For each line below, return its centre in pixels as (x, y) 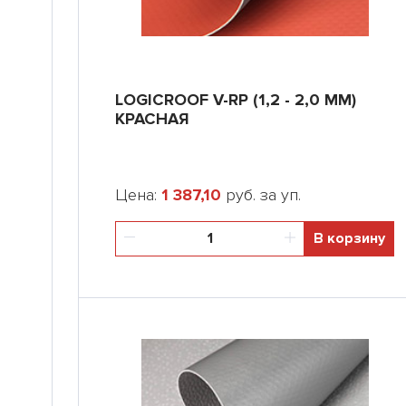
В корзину (349, 238)
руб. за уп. (261, 195)
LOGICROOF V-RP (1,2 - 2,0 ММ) (236, 100)
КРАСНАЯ (152, 119)
